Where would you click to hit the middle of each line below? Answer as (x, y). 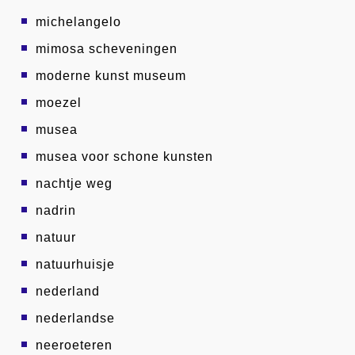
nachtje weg (74, 183)
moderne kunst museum (111, 76)
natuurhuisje (75, 264)
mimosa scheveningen (107, 49)
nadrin (56, 210)
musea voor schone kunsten (124, 157)
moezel (59, 103)
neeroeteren (74, 345)
